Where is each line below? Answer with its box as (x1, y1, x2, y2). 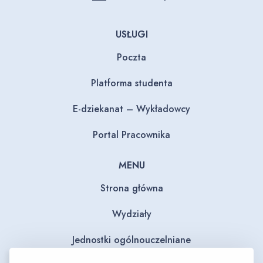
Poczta (117, 50, 146, 64)
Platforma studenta (90, 76, 173, 90)
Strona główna (100, 181, 163, 195)
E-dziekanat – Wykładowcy (73, 102, 190, 116)
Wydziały (112, 207, 151, 221)
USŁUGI (115, 28, 148, 41)
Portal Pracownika (93, 128, 170, 141)
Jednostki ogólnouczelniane (72, 233, 191, 247)
